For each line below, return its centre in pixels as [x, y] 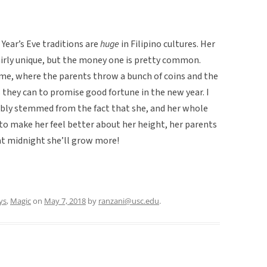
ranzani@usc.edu [129, 201]
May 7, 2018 [65, 201]
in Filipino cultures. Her [167, 44]
